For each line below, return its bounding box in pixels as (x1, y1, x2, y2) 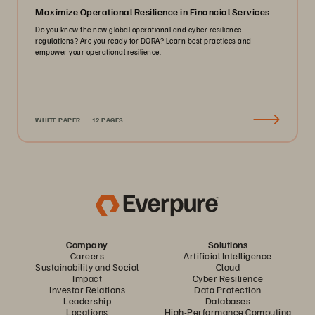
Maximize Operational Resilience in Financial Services (35, 6, 270, 18)
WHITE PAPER (35, 115, 81, 124)
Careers (70, 250, 105, 262)
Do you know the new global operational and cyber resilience (35, 25, 242, 34)
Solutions (207, 238, 248, 250)
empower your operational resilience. (35, 47, 161, 56)
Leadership (63, 295, 111, 307)
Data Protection (194, 283, 262, 295)
